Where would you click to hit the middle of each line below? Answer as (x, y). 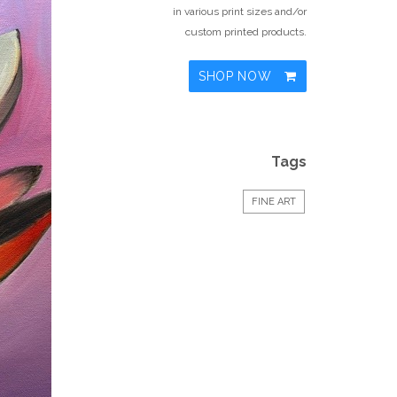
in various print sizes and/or (240, 12)
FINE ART (274, 202)
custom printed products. (246, 32)
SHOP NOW (237, 76)
